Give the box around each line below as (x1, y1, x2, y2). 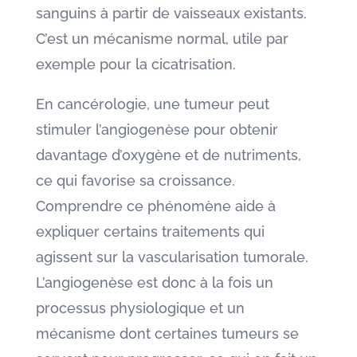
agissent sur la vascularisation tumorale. (35, 249, 308, 265)
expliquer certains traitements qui (35, 223, 265, 240)
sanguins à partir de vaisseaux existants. (35, 5, 307, 22)
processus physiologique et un (35, 300, 245, 316)
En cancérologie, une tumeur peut (35, 96, 269, 112)
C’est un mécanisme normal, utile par (35, 30, 288, 47)
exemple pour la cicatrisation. (35, 56, 236, 73)
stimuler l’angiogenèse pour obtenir (35, 121, 278, 138)
